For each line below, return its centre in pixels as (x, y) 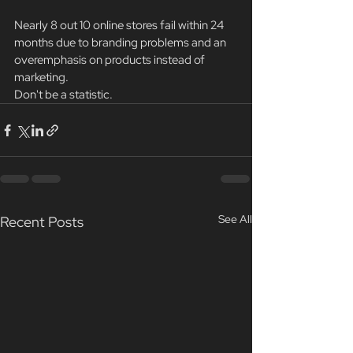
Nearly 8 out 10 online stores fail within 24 (120, 26)
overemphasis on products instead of (111, 60)
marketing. (41, 78)
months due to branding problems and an (121, 43)
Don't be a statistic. (63, 95)
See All (235, 219)
